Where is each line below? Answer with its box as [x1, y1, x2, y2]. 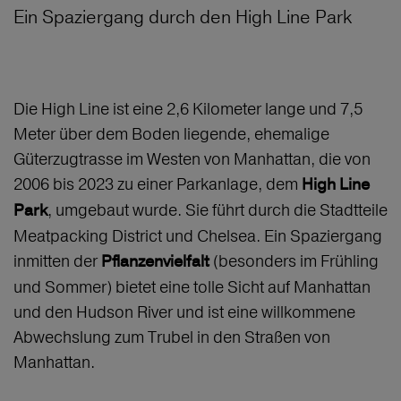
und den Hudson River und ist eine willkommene [13, 302, 355, 323]
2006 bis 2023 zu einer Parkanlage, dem [13, 174, 302, 195]
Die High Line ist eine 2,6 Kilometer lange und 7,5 [13, 98, 363, 120]
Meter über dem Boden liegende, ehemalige [13, 124, 329, 145]
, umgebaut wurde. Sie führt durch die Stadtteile [47, 200, 388, 221]
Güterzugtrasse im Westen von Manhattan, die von [13, 149, 371, 170]
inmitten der [13, 251, 101, 272]
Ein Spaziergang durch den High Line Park [13, 5, 352, 29]
